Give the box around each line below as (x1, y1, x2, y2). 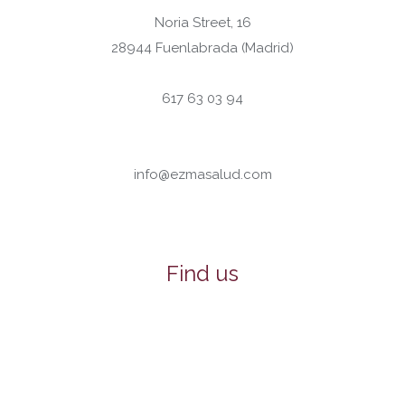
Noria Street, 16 (154, 14, 251, 31)
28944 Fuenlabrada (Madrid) (111, 40, 294, 56)
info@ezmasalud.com (133, 166, 272, 183)
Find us (166, 260, 239, 287)
